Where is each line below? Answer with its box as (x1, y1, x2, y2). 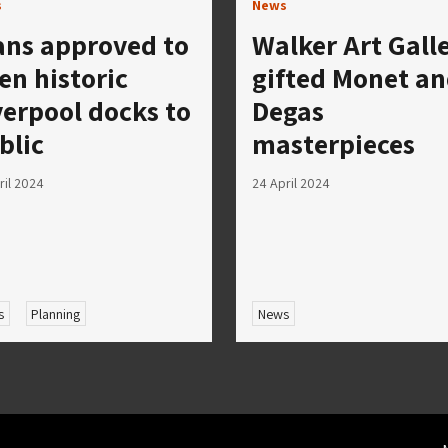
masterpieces (252, 124, 415, 162)
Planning (31, 304, 81, 323)
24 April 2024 (252, 173, 330, 192)
